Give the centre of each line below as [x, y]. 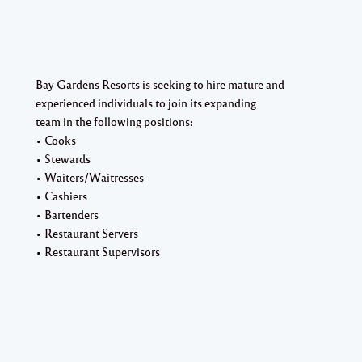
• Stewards [63, 158]
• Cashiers [61, 195]
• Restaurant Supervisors [98, 251]
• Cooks [56, 139]
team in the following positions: [114, 121]
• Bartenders [67, 214]
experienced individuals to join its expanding [146, 102]
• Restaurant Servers [87, 232]
